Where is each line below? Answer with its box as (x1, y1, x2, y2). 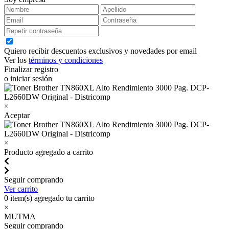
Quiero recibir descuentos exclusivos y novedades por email (4, 47, 197, 55)
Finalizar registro (4, 65, 58, 74)
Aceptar (4, 111, 30, 120)
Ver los (4, 56, 29, 64)
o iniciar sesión (4, 74, 52, 83)
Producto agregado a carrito (4, 148, 93, 156)
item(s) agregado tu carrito (8, 194, 95, 202)
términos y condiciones (29, 56, 103, 64)
